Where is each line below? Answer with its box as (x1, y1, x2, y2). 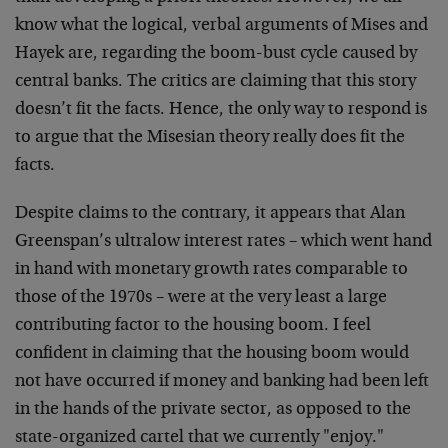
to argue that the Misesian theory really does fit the (15, 129, 405, 147)
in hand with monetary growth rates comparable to (15, 261, 408, 279)
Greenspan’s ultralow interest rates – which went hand (15, 233, 432, 251)
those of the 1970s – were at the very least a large (15, 289, 387, 307)
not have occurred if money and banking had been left (15, 373, 429, 391)
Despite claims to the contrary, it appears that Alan (15, 205, 405, 223)
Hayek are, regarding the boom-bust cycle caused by (15, 45, 417, 63)
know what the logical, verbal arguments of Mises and (15, 17, 428, 35)
